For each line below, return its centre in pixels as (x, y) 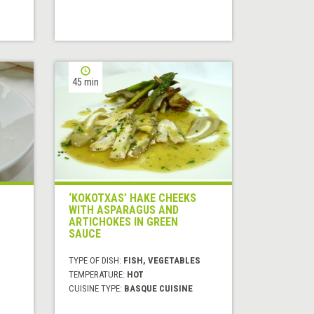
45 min (86, 82)
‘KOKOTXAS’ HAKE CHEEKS (133, 198)
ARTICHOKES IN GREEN (124, 222)
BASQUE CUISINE (159, 289)
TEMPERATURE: (98, 275)
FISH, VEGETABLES (162, 261)
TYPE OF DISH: (96, 261)
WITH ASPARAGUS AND (124, 210)
